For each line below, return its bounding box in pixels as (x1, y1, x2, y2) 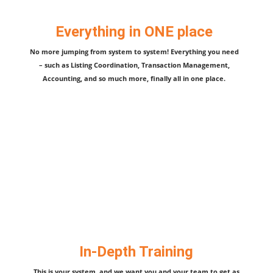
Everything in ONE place (55, 23, 213, 40)
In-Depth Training (79, 243, 194, 261)
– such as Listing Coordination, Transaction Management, (38, 60, 230, 69)
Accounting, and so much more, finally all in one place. (43, 73, 226, 83)
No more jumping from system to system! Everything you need (29, 46, 239, 56)
